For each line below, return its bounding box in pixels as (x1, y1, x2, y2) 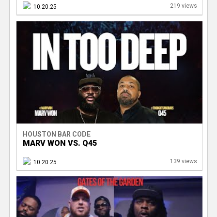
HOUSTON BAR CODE (22, 130, 91, 138)
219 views (170, 2, 197, 9)
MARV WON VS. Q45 (22, 138, 97, 148)
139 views (170, 157, 197, 165)
